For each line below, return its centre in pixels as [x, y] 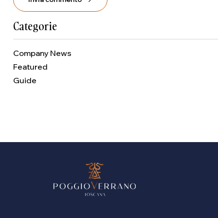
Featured [30, 67]
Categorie [35, 26]
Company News [42, 53]
